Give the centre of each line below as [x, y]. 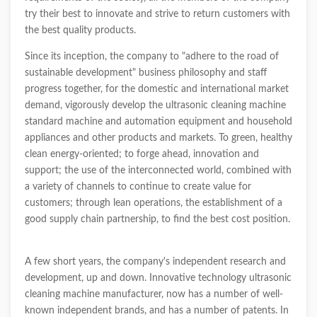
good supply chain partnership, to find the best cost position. [157, 219]
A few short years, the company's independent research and [155, 262]
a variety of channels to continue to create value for [138, 187]
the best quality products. [80, 30]
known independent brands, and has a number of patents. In [157, 311]
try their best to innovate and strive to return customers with [157, 14]
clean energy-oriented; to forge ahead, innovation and [142, 154]
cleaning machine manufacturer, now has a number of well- [154, 294]
